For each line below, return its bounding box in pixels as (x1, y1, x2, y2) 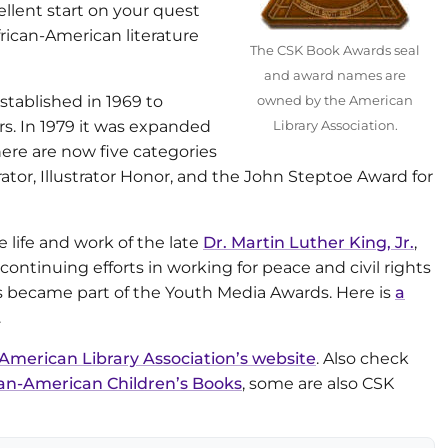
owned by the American (257, 92, 413, 108)
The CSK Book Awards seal (250, 42, 420, 58)
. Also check (316, 348, 409, 368)
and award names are (264, 67, 406, 83)
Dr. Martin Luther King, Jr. (203, 232, 414, 252)
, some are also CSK (242, 373, 394, 393)
